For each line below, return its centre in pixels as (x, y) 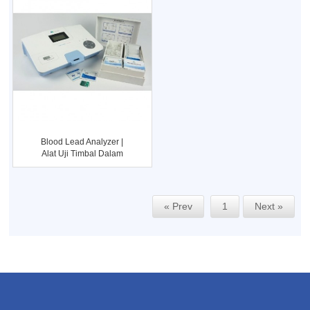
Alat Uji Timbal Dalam (82, 153)
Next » (269, 206)
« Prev (179, 206)
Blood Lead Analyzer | (82, 142)
